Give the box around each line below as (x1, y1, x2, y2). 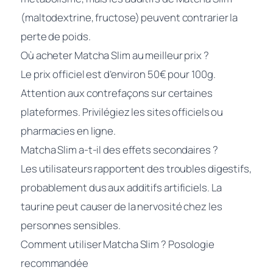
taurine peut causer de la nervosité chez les (21, 199, 222, 213)
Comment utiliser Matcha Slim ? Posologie (21, 236, 214, 251)
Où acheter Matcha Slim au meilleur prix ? (21, 48, 209, 62)
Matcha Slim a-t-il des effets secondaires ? (21, 142, 218, 157)
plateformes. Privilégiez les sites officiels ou (21, 104, 224, 119)
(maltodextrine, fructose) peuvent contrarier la (21, 10, 238, 24)
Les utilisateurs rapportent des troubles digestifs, (21, 161, 252, 175)
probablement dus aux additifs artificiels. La (21, 180, 222, 194)
